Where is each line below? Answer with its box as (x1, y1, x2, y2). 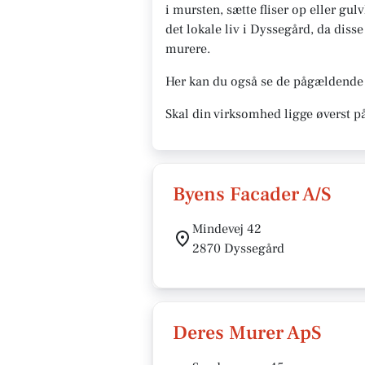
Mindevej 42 (192, 221, 262, 237)
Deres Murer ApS (173, 320, 322, 345)
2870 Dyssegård (192, 240, 284, 257)
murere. (165, 41, 210, 57)
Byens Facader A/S (173, 182, 332, 207)
